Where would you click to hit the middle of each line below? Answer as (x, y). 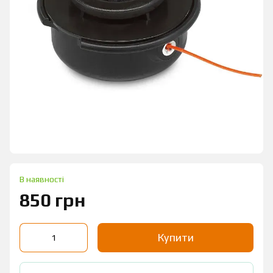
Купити (175, 237)
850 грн (52, 200)
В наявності (42, 179)
